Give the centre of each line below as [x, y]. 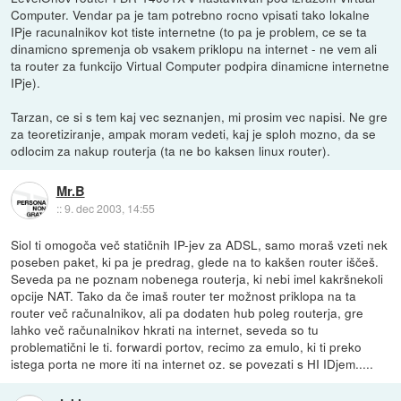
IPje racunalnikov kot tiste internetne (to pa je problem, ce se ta [189, 31]
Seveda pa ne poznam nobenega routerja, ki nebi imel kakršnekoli [197, 278]
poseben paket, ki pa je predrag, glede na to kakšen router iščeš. [195, 261]
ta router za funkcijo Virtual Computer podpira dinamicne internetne [200, 65]
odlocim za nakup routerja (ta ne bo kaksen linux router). [171, 150]
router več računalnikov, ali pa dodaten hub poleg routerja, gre [188, 312]
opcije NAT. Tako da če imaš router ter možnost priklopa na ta [184, 295]
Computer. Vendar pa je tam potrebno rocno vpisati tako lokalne [191, 14]
